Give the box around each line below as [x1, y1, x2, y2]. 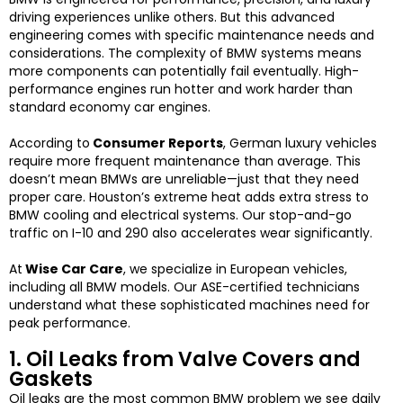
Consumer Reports [90, 134, 223, 153]
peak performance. [9, 314, 130, 333]
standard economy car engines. [9, 98, 210, 117]
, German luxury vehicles [223, 134, 377, 153]
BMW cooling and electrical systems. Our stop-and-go [9, 206, 352, 225]
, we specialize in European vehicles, [123, 260, 347, 279]
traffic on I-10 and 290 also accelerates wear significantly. [9, 224, 372, 243]
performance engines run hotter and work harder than [9, 80, 353, 99]
